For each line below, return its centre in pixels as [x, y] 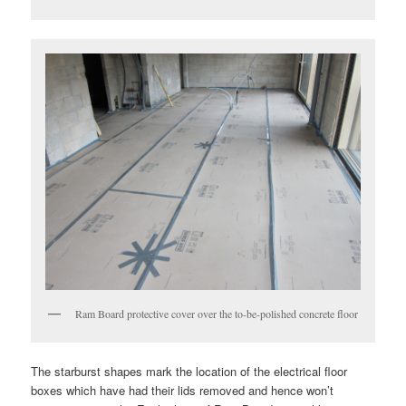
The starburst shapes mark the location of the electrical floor [189, 371]
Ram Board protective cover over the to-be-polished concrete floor [217, 314]
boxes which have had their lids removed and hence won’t [183, 390]
